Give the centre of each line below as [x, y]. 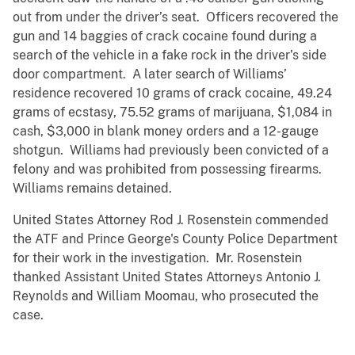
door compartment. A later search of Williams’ [150, 74]
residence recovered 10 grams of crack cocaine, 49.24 [172, 93]
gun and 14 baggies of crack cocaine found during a [165, 36]
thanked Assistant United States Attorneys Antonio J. [167, 277]
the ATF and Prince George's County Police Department [175, 239]
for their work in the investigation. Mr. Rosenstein [157, 258]
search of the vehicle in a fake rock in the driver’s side [170, 55]
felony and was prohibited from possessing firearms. [169, 169]
